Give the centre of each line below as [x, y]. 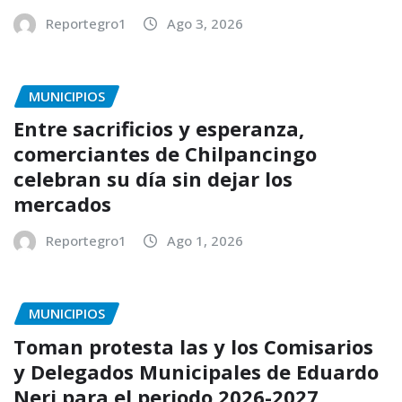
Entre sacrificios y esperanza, [159, 129]
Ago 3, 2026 [205, 23]
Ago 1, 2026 [205, 241]
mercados [62, 204]
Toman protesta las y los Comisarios [193, 346]
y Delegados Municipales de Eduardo [196, 371]
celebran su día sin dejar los [153, 179]
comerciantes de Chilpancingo [165, 154]
